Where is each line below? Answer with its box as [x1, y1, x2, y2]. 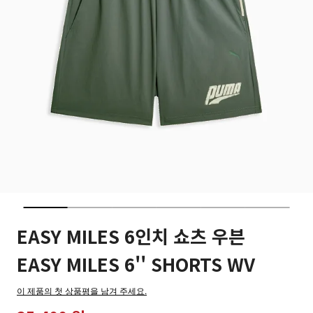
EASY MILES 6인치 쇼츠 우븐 [17, 223, 245, 249]
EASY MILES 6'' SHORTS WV [17, 251, 255, 277]
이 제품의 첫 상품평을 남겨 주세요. [17, 284, 147, 296]
